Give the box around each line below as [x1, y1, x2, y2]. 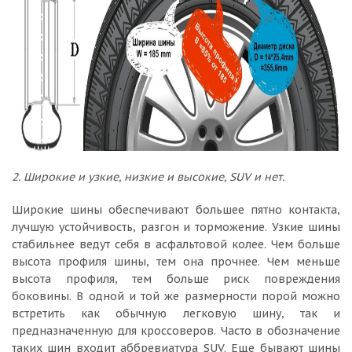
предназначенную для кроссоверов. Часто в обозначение [12, 324, 340, 338]
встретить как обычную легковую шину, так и [12, 306, 340, 321]
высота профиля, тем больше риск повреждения [12, 272, 340, 286]
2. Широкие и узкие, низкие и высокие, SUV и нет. [12, 170, 284, 184]
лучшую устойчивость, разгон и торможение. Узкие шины [12, 220, 340, 234]
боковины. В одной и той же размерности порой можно [12, 289, 340, 303]
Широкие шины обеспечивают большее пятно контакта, [12, 203, 340, 217]
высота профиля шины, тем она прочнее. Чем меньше [12, 255, 340, 269]
